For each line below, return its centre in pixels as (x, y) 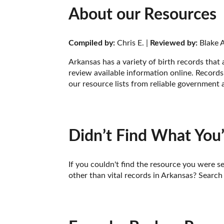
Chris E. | (132, 43)
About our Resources (142, 15)
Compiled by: (92, 43)
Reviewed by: (174, 43)
